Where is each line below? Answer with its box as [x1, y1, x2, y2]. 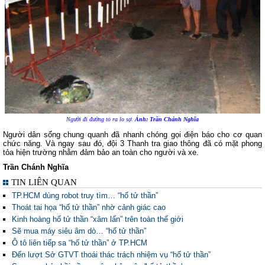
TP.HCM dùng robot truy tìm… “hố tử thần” [12, 191, 158, 200]
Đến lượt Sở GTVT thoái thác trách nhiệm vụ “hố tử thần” [12, 250, 211, 259]
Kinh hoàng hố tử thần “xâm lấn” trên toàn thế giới [12, 215, 183, 224]
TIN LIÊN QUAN [11, 177, 77, 187]
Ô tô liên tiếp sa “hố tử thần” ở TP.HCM [12, 238, 147, 247]
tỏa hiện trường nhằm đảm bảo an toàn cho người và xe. [3, 148, 199, 157]
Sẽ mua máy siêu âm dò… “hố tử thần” [12, 227, 146, 235]
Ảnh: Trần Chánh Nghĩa [135, 116, 199, 122]
